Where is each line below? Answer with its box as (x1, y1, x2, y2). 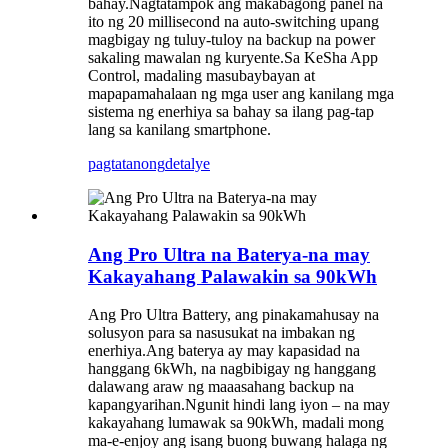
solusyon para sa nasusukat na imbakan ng (88, 324, 355, 342)
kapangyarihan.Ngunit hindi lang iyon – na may (88, 396, 390, 414)
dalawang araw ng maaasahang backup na (88, 378, 354, 396)
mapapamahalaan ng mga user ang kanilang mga (88, 85, 394, 102)
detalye (165, 155, 210, 172)
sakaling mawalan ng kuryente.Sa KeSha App (88, 49, 378, 66)
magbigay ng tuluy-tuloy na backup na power (88, 31, 375, 48)
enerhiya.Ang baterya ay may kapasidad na (88, 342, 360, 360)
